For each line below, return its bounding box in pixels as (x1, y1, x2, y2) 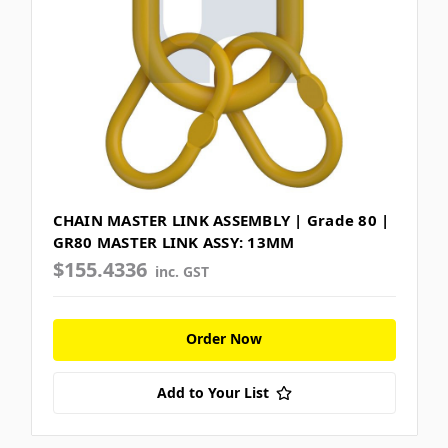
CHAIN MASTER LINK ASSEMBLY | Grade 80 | (52, 209, 390, 230)
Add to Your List (156, 382, 269, 402)
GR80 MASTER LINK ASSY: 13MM (52, 231, 295, 252)
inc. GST (155, 261, 210, 281)
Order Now (186, 328, 262, 348)
